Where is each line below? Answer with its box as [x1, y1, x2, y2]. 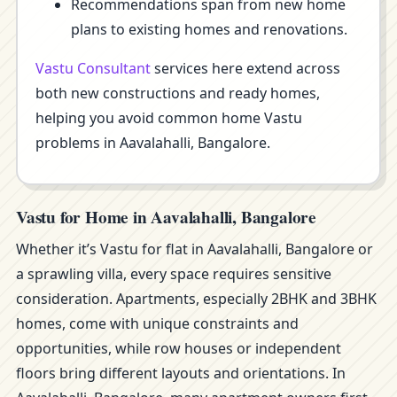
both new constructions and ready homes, [35, 83, 320, 103]
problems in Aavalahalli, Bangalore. [35, 133, 270, 152]
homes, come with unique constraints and [16, 314, 299, 333]
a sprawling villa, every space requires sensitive [16, 264, 331, 284]
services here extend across [151, 58, 340, 78]
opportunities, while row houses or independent [16, 339, 341, 358]
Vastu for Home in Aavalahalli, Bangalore [16, 205, 316, 230]
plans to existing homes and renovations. [71, 19, 347, 39]
